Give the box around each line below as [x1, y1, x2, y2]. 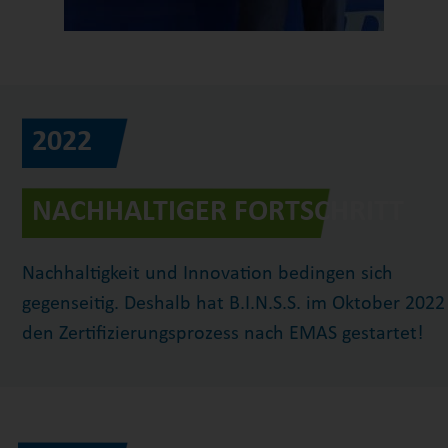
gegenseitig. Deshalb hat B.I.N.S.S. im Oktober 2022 [22, 294, 446, 315]
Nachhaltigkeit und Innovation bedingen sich [22, 264, 394, 285]
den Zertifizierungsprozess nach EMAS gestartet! [22, 324, 425, 345]
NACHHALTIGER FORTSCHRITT [32, 196, 405, 228]
